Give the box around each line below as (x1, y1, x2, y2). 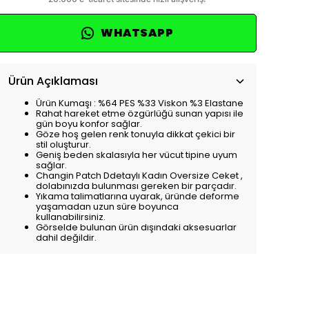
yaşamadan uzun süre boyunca (36, 200, 179, 213)
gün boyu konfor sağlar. (36, 117, 142, 130)
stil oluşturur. (36, 138, 91, 151)
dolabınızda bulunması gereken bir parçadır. (36, 179, 237, 192)
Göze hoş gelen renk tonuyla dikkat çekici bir (36, 128, 235, 141)
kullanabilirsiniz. (36, 210, 106, 223)
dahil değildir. (36, 231, 97, 244)
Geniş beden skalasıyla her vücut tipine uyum (36, 148, 237, 161)
